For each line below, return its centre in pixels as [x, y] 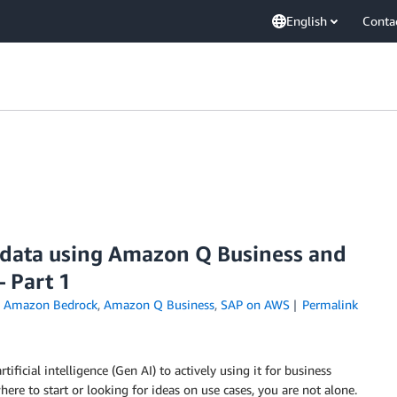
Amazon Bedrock [50, 304]
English [307, 21]
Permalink [331, 304]
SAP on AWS [255, 304]
